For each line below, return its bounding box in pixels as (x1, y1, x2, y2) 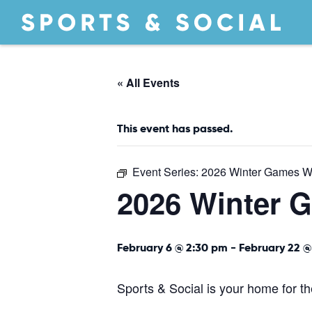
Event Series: (132, 164, 201, 180)
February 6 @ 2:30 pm (117, 240, 228, 255)
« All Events (117, 75, 180, 91)
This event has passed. (117, 121, 233, 136)
